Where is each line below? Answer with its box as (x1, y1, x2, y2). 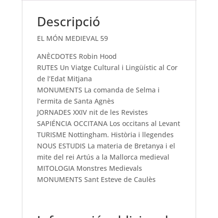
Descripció (36, 13, 100, 30)
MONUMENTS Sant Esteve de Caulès (36, 175, 156, 184)
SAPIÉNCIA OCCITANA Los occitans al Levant (36, 119, 180, 128)
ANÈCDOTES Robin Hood (36, 52, 117, 61)
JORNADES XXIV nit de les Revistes (36, 108, 148, 117)
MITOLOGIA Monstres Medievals (36, 163, 142, 173)
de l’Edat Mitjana (36, 74, 92, 83)
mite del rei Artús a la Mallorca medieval (36, 152, 169, 162)
